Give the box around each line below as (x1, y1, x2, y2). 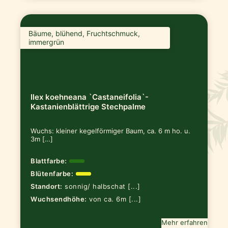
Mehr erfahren (161, 218, 208, 226)
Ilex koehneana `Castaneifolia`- (31, 92, 149, 102)
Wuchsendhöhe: (31, 194, 87, 203)
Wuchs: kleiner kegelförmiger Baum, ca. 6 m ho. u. (31, 127, 191, 135)
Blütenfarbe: (31, 169, 74, 178)
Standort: (31, 182, 63, 191)
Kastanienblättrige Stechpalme (31, 101, 146, 111)
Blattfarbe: (31, 157, 67, 165)
